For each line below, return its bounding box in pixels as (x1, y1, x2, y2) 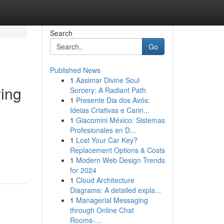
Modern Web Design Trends (75, 155, 165, 165)
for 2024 (69, 165, 96, 175)
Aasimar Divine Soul (75, 75, 139, 85)
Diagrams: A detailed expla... (69, 185, 161, 195)
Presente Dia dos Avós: (75, 95, 150, 105)
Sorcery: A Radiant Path (69, 85, 146, 95)
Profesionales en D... (69, 125, 136, 135)
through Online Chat (69, 205, 134, 215)
